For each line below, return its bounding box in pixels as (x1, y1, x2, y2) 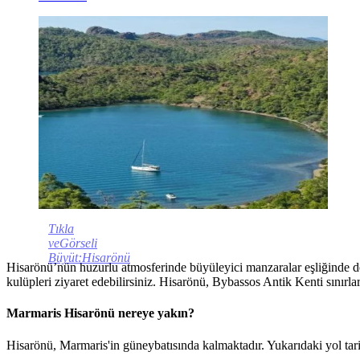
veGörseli (48, 236, 97, 251)
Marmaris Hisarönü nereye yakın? (6, 306, 194, 321)
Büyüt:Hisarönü (48, 251, 130, 265)
